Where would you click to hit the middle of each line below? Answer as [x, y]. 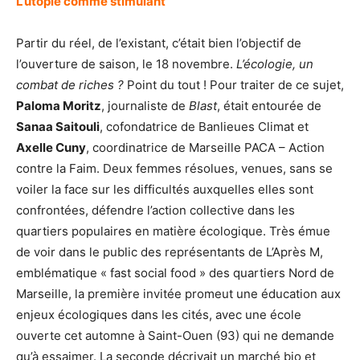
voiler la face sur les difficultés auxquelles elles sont [165, 189]
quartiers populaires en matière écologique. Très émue [173, 231]
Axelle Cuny [51, 147]
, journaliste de [145, 105]
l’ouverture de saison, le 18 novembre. [126, 63]
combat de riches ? [70, 84]
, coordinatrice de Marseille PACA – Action [205, 147]
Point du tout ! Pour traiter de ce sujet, [234, 84]
